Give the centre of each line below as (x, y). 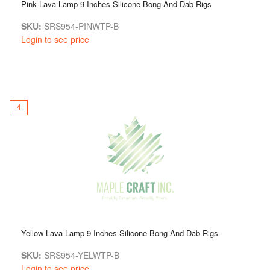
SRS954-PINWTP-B (80, 26)
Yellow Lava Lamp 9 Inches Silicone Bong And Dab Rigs (120, 233)
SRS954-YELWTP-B (80, 255)
